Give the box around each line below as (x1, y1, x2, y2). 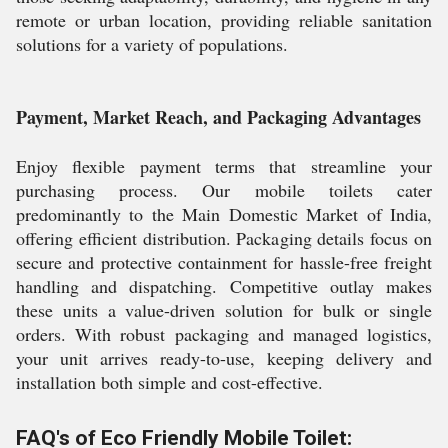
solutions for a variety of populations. (16, 32, 288, 56)
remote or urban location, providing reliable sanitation (16, 8, 432, 32)
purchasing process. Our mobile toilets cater (16, 178, 432, 202)
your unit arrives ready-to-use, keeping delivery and (16, 346, 432, 370)
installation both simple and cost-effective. (16, 370, 323, 394)
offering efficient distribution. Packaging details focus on (16, 226, 432, 250)
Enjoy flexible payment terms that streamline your (16, 154, 432, 178)
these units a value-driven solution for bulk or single (16, 298, 432, 322)
